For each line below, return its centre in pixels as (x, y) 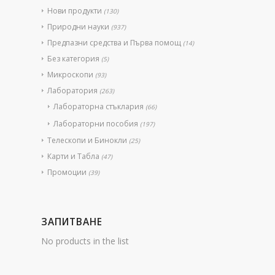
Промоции (67, 172)
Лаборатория (72, 90)
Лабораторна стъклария (99, 106)
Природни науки (78, 26)
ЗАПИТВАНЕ (72, 222)
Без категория (73, 58)
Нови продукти (75, 10)
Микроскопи (70, 74)
